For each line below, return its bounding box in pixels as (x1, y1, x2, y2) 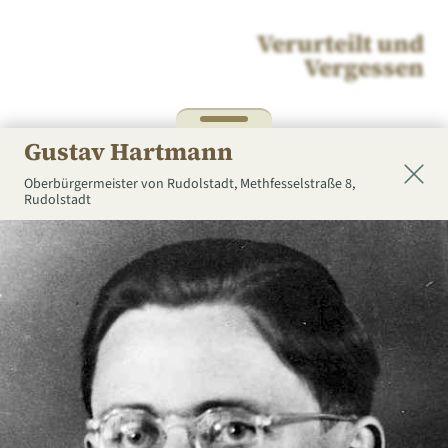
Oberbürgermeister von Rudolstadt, (24, 174, 240, 194)
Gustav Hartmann (24, 135, 233, 168)
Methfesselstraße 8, (240, 174, 355, 194)
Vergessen (304, 51, 424, 84)
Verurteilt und (257, 27, 424, 60)
